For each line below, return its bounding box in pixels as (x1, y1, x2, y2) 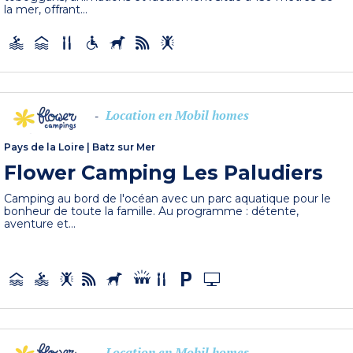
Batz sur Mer (92, 140, 156, 153)
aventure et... (4, 216, 76, 231)
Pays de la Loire (4, 140, 85, 153)
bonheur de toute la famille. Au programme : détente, (4, 203, 299, 218)
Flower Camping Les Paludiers (4, 160, 324, 184)
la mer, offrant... (4, 2, 88, 17)
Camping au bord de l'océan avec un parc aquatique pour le (4, 191, 332, 206)
